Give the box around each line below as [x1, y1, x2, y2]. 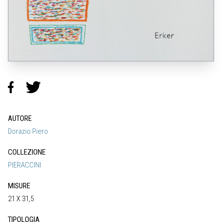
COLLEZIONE [8, 148, 46, 157]
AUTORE [8, 114, 32, 123]
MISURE [8, 181, 30, 191]
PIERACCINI [8, 161, 41, 170]
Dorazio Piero [8, 127, 48, 136]
